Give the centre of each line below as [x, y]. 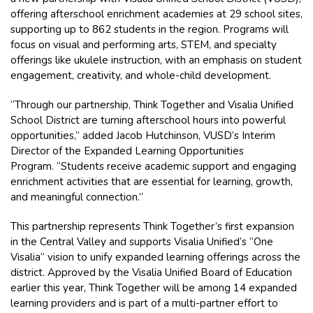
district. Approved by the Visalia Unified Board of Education [151, 272]
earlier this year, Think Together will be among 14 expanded [154, 287]
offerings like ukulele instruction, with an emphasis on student [156, 60]
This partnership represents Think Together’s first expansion [152, 226]
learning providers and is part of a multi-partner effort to [144, 303]
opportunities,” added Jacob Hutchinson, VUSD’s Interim [143, 135]
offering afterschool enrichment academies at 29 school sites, [156, 14]
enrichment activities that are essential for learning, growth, [152, 181]
